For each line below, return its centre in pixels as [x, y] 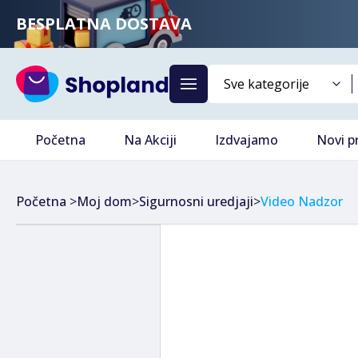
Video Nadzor [302, 201]
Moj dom [104, 201]
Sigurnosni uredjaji [196, 201]
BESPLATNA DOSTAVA [104, 24]
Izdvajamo [247, 140]
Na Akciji [150, 140]
